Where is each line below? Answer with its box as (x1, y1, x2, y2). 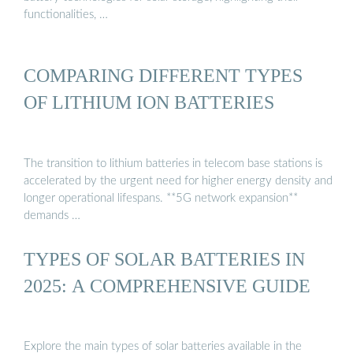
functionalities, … (24, 8, 108, 20)
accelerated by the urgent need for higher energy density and (24, 174, 333, 187)
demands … (24, 209, 80, 221)
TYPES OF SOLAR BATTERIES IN (24, 247, 305, 269)
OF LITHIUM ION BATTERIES (24, 91, 274, 113)
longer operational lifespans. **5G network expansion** (24, 191, 298, 204)
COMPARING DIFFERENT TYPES (24, 65, 303, 87)
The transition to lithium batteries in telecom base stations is (24, 157, 322, 169)
